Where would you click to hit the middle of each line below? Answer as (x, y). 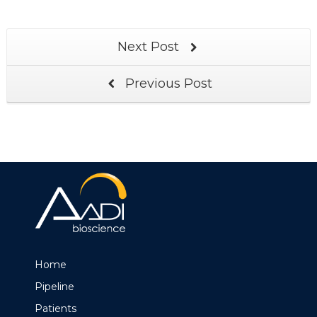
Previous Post (167, 83)
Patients (55, 309)
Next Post (150, 47)
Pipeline (54, 287)
